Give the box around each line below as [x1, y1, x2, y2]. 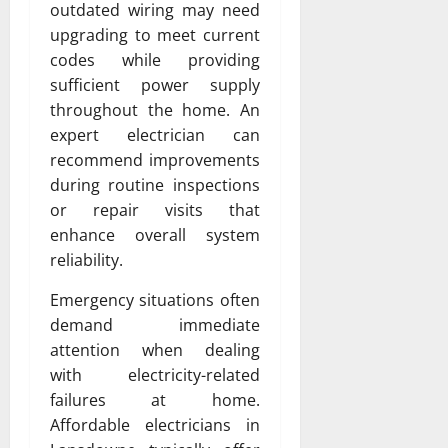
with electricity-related [50, 363, 260, 386]
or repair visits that [50, 198, 260, 221]
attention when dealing [50, 338, 260, 361]
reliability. [50, 248, 123, 271]
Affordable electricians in [50, 413, 260, 436]
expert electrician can [50, 123, 260, 146]
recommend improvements [50, 148, 260, 171]
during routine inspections [50, 173, 260, 196]
